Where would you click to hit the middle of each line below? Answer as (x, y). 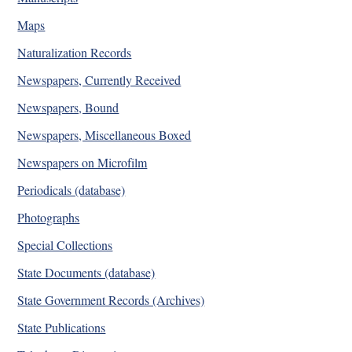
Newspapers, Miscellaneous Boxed (104, 134)
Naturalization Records (75, 52)
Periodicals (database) (71, 189)
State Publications (62, 327)
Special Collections (65, 244)
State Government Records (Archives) (111, 299)
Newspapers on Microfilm (82, 162)
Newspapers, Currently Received (99, 79)
